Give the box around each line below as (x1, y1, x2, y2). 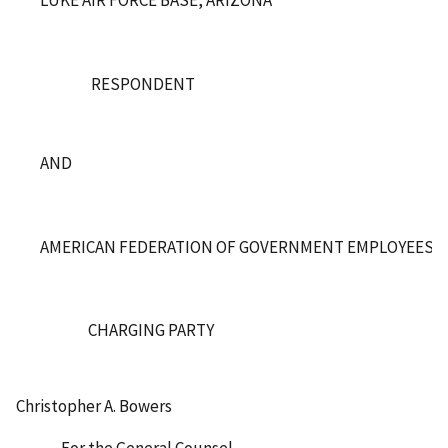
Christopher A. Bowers (16, 394, 172, 417)
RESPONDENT (40, 72, 195, 95)
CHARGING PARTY (40, 319, 214, 342)
